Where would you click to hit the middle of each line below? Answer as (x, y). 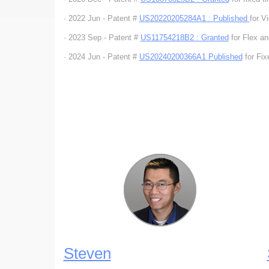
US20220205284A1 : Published (194, 18)
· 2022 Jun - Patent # (101, 18)
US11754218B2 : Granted (184, 38)
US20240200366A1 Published (191, 57)
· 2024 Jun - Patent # (101, 57)
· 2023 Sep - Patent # (102, 38)
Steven (87, 253)
